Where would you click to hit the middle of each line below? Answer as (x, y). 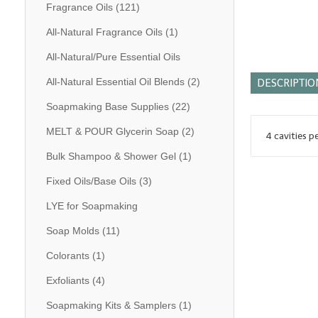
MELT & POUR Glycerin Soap (112, 131)
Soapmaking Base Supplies (107, 106)
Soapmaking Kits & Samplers (111, 305)
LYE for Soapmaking (92, 206)
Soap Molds (72, 231)
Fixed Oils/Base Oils (91, 181)
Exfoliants (67, 280)
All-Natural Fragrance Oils (104, 32)
